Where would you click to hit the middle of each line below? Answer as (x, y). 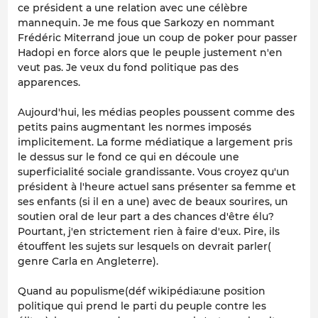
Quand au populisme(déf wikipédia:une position (142, 291)
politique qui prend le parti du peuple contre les (142, 306)
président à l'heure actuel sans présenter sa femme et (157, 187)
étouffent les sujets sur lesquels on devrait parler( (144, 247)
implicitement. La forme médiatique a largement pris (155, 142)
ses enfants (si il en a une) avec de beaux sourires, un (153, 202)
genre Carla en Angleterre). (88, 262)
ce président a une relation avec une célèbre (133, 8)
